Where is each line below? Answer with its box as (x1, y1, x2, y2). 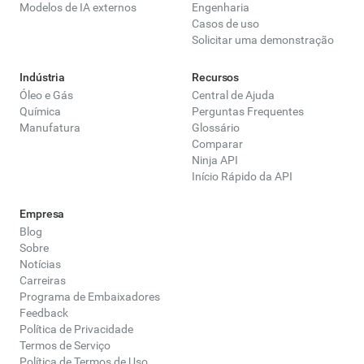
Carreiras (19, 274, 66, 288)
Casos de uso (192, 17, 259, 31)
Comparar (192, 137, 243, 151)
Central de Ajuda (192, 89, 275, 102)
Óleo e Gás (19, 89, 73, 102)
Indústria (19, 71, 66, 84)
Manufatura (19, 121, 80, 135)
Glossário (192, 121, 240, 135)
